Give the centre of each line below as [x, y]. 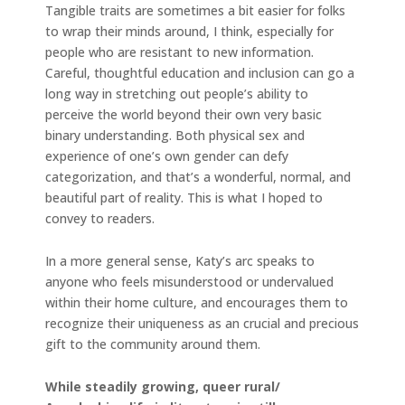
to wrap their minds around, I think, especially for [189, 32]
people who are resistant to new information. [179, 52]
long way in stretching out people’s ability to [177, 94]
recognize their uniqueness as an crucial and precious [202, 324]
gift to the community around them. [155, 344]
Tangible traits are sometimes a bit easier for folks [195, 11]
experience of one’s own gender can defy [167, 156]
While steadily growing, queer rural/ [163, 387]
